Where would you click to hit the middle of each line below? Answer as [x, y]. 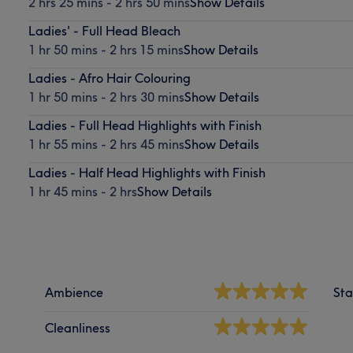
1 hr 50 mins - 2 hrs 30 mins [106, 97]
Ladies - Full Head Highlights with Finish [145, 125]
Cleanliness [78, 327]
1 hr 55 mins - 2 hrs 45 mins [106, 144]
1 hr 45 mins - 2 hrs [82, 191]
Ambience [74, 292]
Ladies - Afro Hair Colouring [109, 78]
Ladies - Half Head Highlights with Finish [147, 172]
